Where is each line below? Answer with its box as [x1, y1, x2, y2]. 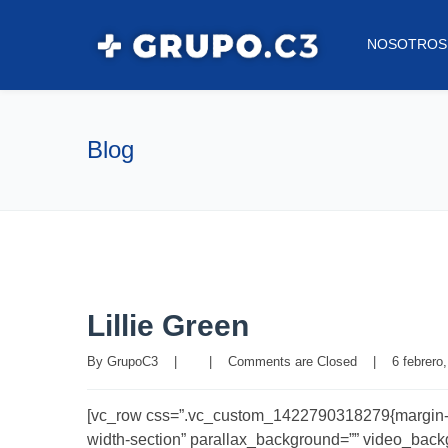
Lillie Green [87, 309, 249, 342]
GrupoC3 [107, 354, 158, 369]
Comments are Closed [228, 354, 357, 369]
